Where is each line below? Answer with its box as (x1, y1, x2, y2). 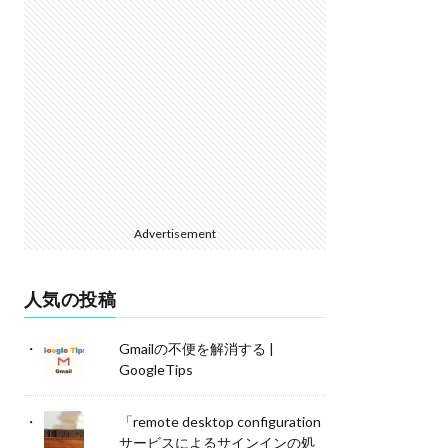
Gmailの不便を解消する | (118, 340, 274, 358)
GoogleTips (118, 361, 193, 379)
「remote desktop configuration (118, 413, 321, 431)
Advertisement (133, 226, 216, 242)
